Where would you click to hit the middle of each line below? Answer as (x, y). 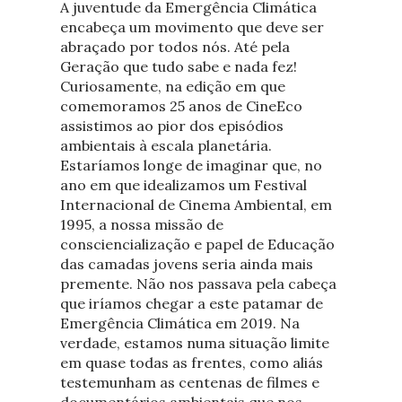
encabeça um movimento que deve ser (192, 26)
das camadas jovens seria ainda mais (186, 263)
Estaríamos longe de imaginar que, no (191, 165)
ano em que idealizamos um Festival (183, 184)
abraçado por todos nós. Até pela (175, 46)
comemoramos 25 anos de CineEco (181, 105)
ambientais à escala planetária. (166, 145)
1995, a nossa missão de (141, 224)
